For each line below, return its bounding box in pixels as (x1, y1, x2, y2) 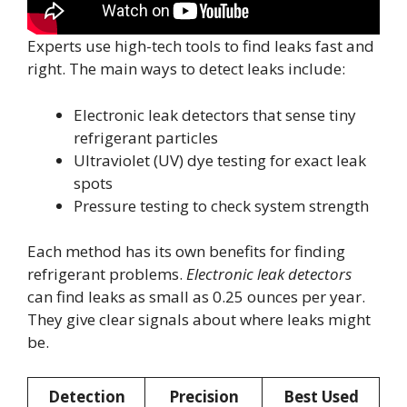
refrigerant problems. (27, 263, 186, 285)
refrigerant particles (74, 126, 218, 148)
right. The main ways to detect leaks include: (27, 58, 345, 80)
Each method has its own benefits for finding (27, 241, 345, 263)
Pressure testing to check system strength (74, 194, 369, 216)
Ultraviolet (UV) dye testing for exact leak (74, 149, 366, 171)
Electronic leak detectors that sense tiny (74, 104, 356, 125)
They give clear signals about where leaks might (27, 309, 371, 331)
